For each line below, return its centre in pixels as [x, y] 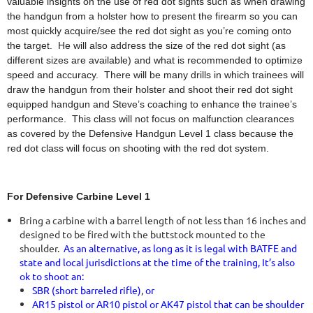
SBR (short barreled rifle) [87, 290]
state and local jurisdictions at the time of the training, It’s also [157, 262]
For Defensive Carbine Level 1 [79, 196]
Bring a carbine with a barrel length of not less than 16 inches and [163, 220]
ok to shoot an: [52, 276]
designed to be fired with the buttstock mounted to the [143, 234]
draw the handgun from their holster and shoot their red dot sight [150, 89]
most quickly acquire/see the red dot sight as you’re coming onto [149, 31]
